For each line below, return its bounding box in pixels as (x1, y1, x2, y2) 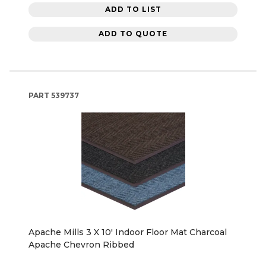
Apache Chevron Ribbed (28, 239, 134, 250)
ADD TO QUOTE (99, 29, 167, 39)
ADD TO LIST (104, 5, 161, 14)
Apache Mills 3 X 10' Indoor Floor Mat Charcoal (28, 226, 227, 237)
